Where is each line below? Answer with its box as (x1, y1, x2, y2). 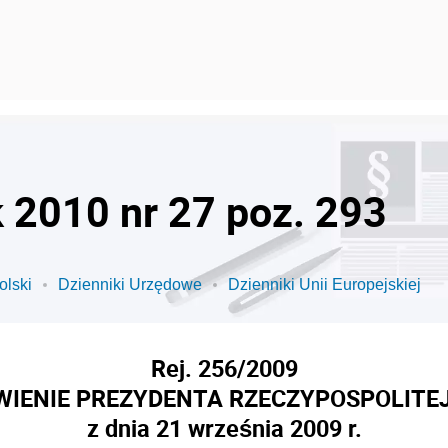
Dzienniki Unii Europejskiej (228, 276, 421, 293)
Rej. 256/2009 (150, 352, 298, 384)
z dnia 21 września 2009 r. (86, 412, 362, 444)
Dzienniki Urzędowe (58, 276, 202, 293)
